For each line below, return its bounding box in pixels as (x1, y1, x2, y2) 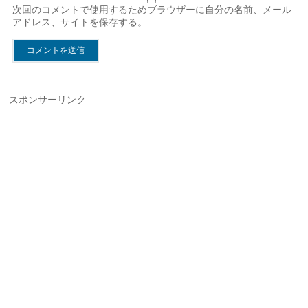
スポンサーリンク (9, 94, 87, 105)
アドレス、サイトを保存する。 (12, 16, 148, 27)
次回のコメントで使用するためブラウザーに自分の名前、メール (12, 4, 292, 15)
